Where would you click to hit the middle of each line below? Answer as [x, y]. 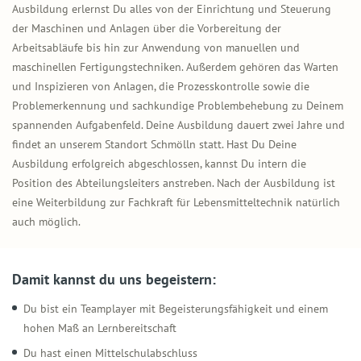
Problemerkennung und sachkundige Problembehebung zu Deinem [178, 105]
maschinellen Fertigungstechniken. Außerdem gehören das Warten [175, 66]
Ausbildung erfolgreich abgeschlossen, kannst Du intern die [159, 163]
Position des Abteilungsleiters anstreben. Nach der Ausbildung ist [174, 183]
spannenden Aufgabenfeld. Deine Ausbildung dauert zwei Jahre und [178, 124]
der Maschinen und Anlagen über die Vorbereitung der [147, 28]
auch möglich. [46, 221]
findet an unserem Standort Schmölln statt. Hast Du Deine [154, 144]
